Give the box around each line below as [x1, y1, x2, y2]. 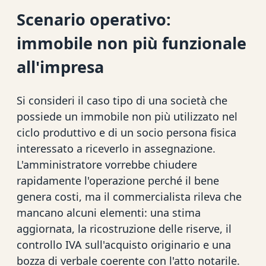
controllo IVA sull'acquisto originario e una [17, 237, 231, 252]
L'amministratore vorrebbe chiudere [17, 157, 197, 172]
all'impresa [17, 56, 104, 78]
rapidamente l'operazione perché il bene [17, 173, 219, 188]
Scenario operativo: [17, 8, 171, 31]
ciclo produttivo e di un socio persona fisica [17, 125, 236, 140]
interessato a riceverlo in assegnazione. [17, 141, 216, 156]
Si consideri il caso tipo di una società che [17, 93, 227, 107]
